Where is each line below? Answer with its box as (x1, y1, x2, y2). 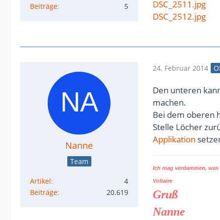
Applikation (153, 134, 195, 145)
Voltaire (153, 178, 172, 184)
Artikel (30, 176, 51, 186)
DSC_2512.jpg (153, 11, 206, 22)
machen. (153, 97, 186, 108)
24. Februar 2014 (153, 63, 208, 73)
